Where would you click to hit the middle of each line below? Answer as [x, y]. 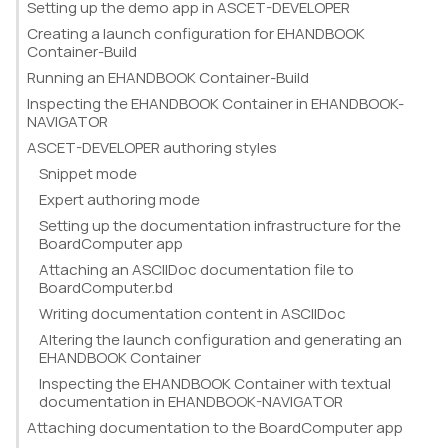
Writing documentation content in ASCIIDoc [192, 313]
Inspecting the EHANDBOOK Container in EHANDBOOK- [215, 103]
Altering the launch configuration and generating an [220, 339]
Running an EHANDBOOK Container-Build [168, 77]
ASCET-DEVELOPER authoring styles [152, 147]
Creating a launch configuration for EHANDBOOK [196, 33]
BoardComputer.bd [106, 287]
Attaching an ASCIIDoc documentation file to [196, 269]
